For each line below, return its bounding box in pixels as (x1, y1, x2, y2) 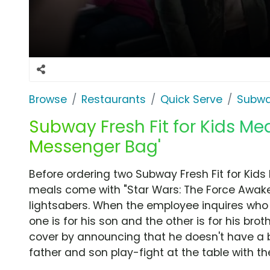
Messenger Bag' (29, 134, 161, 159)
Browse (29, 92, 67, 107)
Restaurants (81, 92, 146, 107)
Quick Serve (160, 92, 222, 107)
